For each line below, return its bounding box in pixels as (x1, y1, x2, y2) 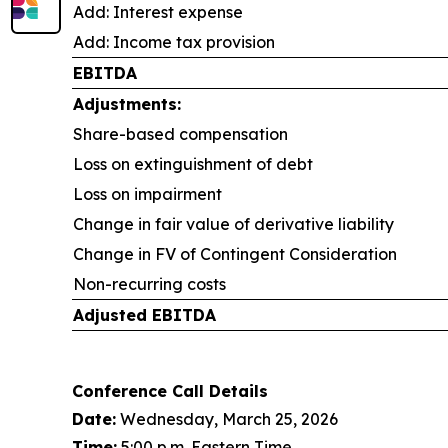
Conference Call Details (72, 381, 268, 401)
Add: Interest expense (73, 2, 243, 22)
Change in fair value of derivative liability (73, 214, 394, 234)
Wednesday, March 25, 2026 (116, 409, 338, 429)
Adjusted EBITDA (73, 305, 216, 325)
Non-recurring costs (73, 274, 226, 294)
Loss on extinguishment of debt (73, 154, 313, 174)
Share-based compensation (73, 124, 288, 144)
